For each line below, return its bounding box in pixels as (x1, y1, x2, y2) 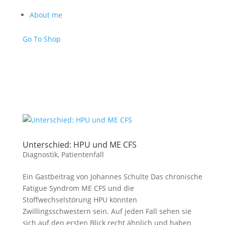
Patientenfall (61, 150, 104, 159)
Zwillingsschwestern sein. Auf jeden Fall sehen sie (22, 206, 191, 216)
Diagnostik (22, 150, 58, 159)
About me (29, 10, 62, 20)
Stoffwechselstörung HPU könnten (22, 195, 137, 204)
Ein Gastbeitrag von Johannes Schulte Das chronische (22, 172, 202, 181)
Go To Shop (22, 34, 61, 44)
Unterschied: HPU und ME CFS (22, 139, 137, 150)
